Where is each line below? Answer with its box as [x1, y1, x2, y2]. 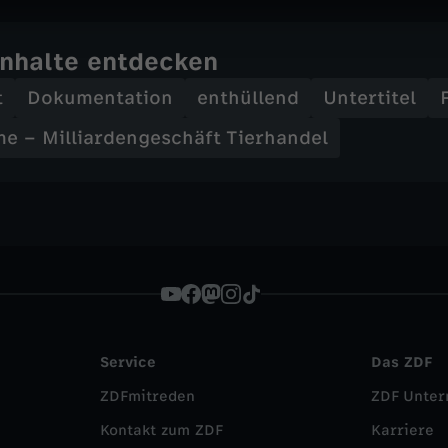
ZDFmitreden [100, 388, 195, 405]
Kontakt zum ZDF [100, 422, 223, 439]
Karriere [371, 422, 434, 439]
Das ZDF [371, 354, 432, 371]
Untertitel [323, 87, 416, 109]
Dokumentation [27, 87, 173, 109]
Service [100, 354, 156, 371]
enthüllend [197, 87, 299, 109]
